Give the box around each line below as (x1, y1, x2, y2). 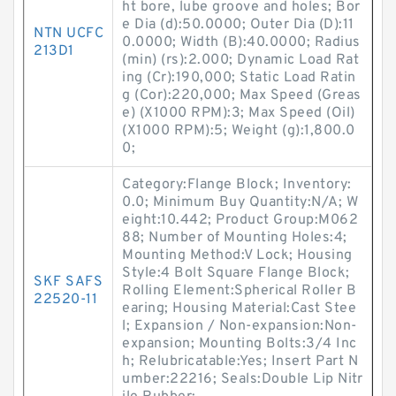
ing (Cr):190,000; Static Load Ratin (122, 69, 356, 87)
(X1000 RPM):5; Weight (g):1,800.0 (122, 122, 355, 140)
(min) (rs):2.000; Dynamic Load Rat (122, 51, 359, 69)
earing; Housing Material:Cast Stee (122, 300, 356, 317)
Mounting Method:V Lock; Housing (122, 247, 353, 264)
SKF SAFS (34, 273, 103, 291)
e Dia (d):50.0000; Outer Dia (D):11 (122, 16, 354, 34)
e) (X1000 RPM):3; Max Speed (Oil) (122, 104, 355, 122)
